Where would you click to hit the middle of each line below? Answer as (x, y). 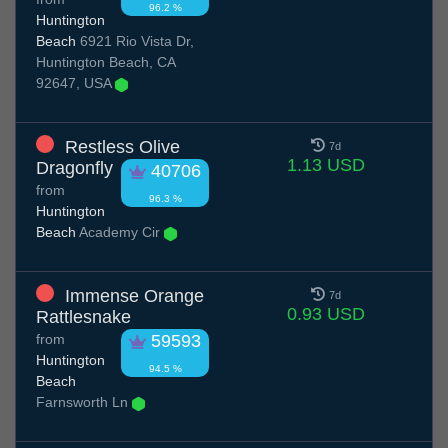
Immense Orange (134, 296)
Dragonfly (74, 168)
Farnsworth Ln (84, 402)
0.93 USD (325, 314)
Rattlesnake (83, 317)
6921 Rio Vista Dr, (135, 41)
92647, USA (75, 83)
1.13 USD (325, 165)
